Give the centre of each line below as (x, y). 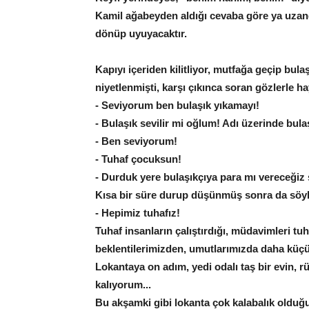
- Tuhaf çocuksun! (138, 159)
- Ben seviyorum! (136, 141)
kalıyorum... (123, 285)
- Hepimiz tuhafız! (138, 213)
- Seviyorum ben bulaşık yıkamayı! (177, 106)
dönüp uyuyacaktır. (141, 34)
